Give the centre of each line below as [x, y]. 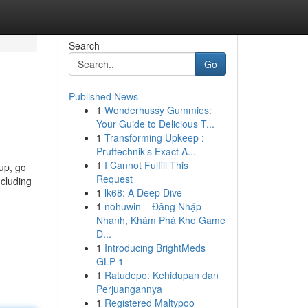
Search [84, 45]
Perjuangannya [129, 289]
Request [114, 179]
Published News [103, 96]
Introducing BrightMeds [155, 247]
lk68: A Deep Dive [143, 192]
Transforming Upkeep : [154, 137]
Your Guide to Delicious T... [155, 124]
